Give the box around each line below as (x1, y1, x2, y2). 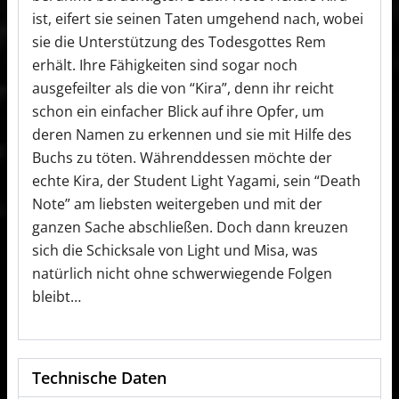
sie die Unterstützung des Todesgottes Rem (32, 31, 326, 52)
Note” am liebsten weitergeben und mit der (32, 193, 322, 214)
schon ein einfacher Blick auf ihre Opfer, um (32, 101, 324, 121)
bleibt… (32, 286, 81, 306)
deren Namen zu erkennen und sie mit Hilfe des (32, 124, 352, 144)
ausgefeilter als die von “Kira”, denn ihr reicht (32, 77, 334, 98)
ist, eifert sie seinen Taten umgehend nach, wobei (32, 8, 363, 28)
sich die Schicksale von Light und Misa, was (32, 240, 318, 260)
